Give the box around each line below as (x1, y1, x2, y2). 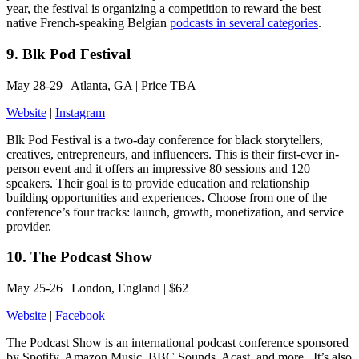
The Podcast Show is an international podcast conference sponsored (6, 336, 349, 349)
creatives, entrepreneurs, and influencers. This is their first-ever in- (6, 147, 339, 161)
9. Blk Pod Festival (6, 45, 131, 63)
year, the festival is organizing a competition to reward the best (6, 2, 321, 16)
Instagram (55, 105, 105, 119)
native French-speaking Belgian (6, 16, 170, 30)
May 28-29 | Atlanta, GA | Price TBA (6, 78, 196, 92)
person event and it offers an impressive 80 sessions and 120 (6, 161, 310, 175)
